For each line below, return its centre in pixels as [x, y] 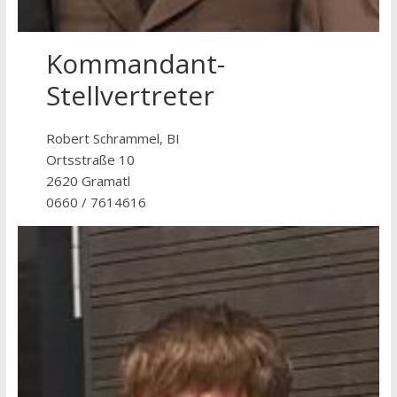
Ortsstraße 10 [91, 160]
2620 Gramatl [89, 181]
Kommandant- [136, 63]
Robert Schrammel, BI [113, 138]
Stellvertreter [131, 95]
